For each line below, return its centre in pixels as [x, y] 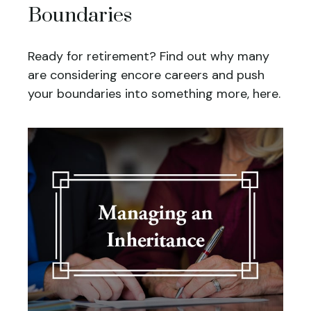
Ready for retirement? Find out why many [149, 57]
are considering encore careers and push [146, 75]
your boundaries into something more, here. [154, 94]
